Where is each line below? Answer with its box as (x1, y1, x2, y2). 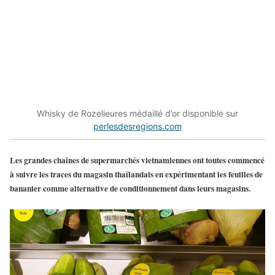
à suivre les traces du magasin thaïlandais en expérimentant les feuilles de (10, 168, 263, 180)
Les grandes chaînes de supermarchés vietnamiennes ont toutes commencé (10, 154, 265, 166)
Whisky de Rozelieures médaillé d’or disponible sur (37, 108, 238, 119)
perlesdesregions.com (93, 121, 182, 132)
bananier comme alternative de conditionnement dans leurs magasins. (10, 182, 250, 195)
